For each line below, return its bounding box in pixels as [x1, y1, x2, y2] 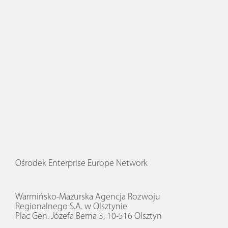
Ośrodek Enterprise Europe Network [15, 158, 148, 168]
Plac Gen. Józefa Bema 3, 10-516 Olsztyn [15, 211, 162, 221]
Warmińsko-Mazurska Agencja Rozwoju [15, 192, 160, 202]
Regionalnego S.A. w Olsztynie [15, 202, 127, 212]
